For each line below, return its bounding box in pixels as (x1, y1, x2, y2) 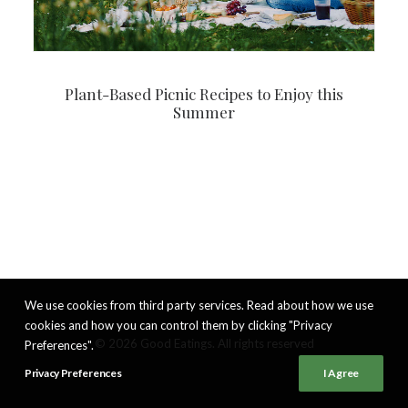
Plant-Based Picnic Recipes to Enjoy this (65, 83, 343, 104)
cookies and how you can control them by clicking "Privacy (25, 318, 332, 332)
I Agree (323, 366, 359, 380)
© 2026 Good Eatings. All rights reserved (94, 336, 314, 351)
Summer (173, 101, 235, 122)
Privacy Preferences (25, 366, 122, 380)
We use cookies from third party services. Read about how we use (25, 298, 373, 312)
